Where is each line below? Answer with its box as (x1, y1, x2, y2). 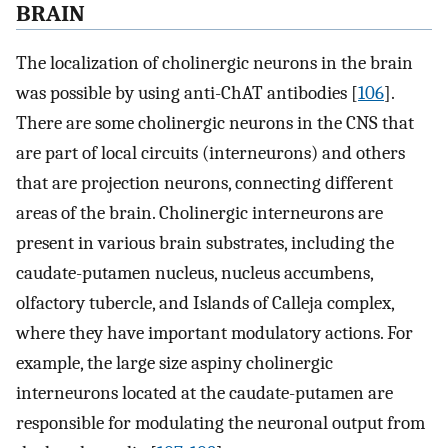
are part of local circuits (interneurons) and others (16, 141, 405, 164)
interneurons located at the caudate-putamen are (16, 381, 393, 404)
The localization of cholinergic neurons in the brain (16, 51, 413, 74)
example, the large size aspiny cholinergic (16, 351, 333, 374)
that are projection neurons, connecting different (16, 171, 393, 194)
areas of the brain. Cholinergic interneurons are (16, 201, 383, 224)
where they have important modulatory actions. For (16, 321, 413, 344)
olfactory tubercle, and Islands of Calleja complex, (16, 291, 394, 314)
